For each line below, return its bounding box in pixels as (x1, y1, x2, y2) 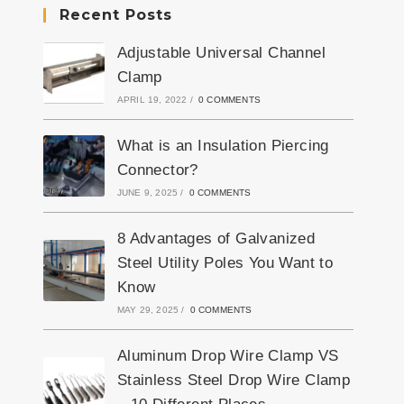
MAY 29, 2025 (116, 304, 179, 315)
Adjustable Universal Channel (116, 43, 326, 61)
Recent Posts (60, 5, 172, 23)
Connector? (116, 161, 198, 179)
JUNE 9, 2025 (116, 187, 179, 197)
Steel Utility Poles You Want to (116, 253, 334, 271)
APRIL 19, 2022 (116, 94, 188, 105)
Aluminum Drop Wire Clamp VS (116, 346, 339, 364)
